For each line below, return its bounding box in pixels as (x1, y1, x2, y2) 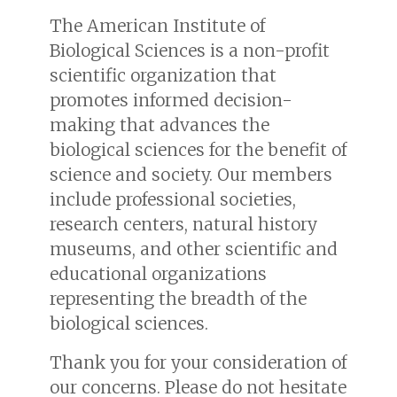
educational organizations (50, 262, 267, 284)
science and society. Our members (50, 163, 332, 185)
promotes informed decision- (50, 89, 292, 111)
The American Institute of (50, 14, 265, 36)
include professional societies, (50, 188, 296, 210)
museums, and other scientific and (50, 237, 338, 260)
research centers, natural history (50, 213, 317, 235)
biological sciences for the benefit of (50, 138, 346, 160)
